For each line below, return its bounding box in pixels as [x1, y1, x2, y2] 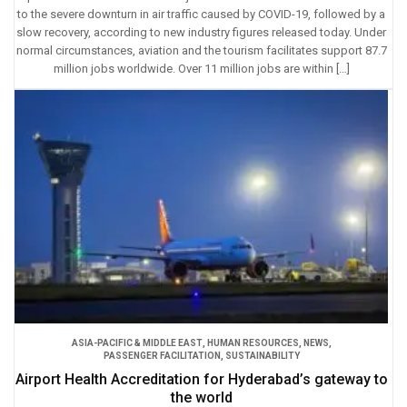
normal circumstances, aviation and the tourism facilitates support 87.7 [15, 43, 387, 57]
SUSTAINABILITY [224, 350, 300, 361]
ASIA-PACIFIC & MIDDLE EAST [71, 337, 203, 348]
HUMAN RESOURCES [206, 337, 299, 348]
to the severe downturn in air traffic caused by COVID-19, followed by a [17, 6, 385, 21]
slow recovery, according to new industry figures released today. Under [16, 25, 386, 39]
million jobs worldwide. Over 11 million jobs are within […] [53, 61, 350, 75]
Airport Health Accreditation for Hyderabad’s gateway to [15, 370, 388, 388]
